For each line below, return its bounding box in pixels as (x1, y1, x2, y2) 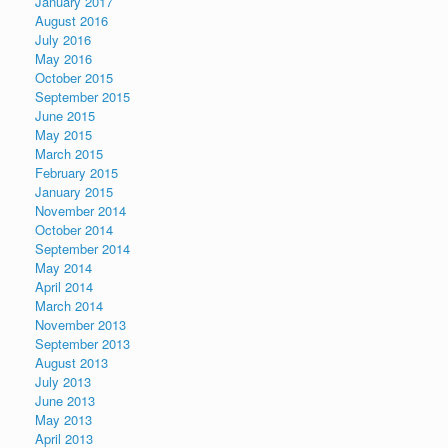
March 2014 (35, 295, 103, 315)
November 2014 (35, 200, 126, 220)
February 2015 (35, 162, 118, 182)
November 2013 (35, 314, 126, 334)
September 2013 (35, 333, 130, 353)
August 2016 (35, 10, 108, 30)
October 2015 (35, 67, 113, 87)
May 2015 (35, 124, 92, 144)
